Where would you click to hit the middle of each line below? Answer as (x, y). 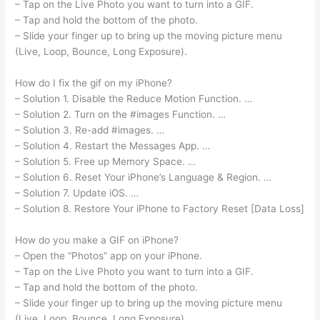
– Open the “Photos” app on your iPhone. (109, 255)
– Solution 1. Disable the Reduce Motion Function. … (134, 98)
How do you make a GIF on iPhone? (97, 240)
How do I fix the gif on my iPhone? (94, 82)
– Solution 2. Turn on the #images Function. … (121, 114)
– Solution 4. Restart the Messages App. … (113, 145)
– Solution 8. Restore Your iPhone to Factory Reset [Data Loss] (160, 208)
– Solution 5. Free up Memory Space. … (106, 161)
